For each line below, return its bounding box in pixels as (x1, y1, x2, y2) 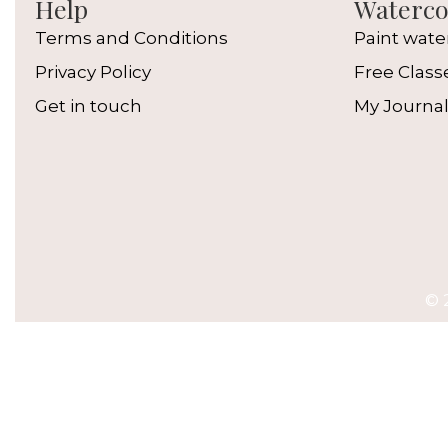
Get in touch (35, 96, 142, 116)
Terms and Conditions (35, 28, 228, 48)
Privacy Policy (35, 62, 151, 82)
